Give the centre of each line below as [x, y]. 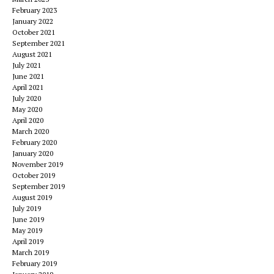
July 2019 [27, 208]
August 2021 [32, 54]
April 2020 [28, 120]
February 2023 [35, 10]
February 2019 [35, 263]
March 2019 [31, 252]
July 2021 [27, 65]
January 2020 [33, 153]
